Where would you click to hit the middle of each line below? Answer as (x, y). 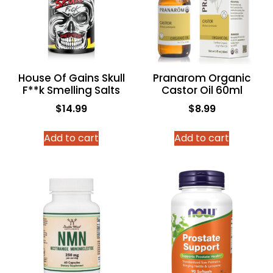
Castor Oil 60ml (202, 90)
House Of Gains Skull (71, 78)
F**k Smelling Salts (71, 90)
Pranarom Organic (202, 78)
